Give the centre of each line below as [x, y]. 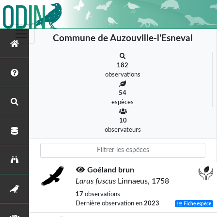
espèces [123, 102]
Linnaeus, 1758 [142, 181]
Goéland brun [111, 170]
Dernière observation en [110, 203]
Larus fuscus [96, 181]
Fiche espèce [197, 204]
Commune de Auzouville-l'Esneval [123, 39]
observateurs [123, 130]
